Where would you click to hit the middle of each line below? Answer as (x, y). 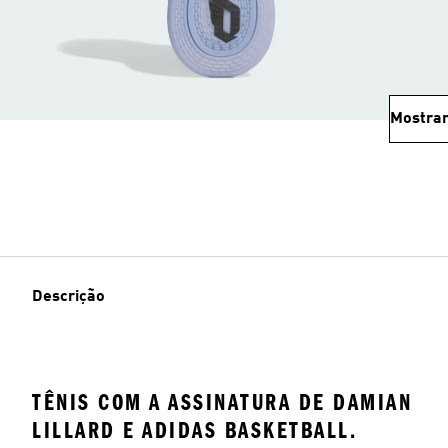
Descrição (68, 297)
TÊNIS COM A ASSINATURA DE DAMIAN (222, 402)
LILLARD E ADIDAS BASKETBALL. (194, 430)
